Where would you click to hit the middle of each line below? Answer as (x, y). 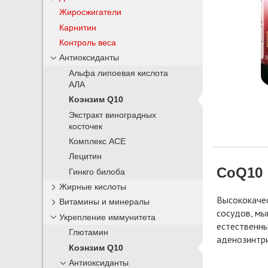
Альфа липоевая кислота (119, 73)
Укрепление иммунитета (108, 217)
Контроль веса (88, 43)
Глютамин (89, 233)
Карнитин (78, 27)
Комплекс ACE (98, 141)
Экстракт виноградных (113, 115)
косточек (86, 126)
